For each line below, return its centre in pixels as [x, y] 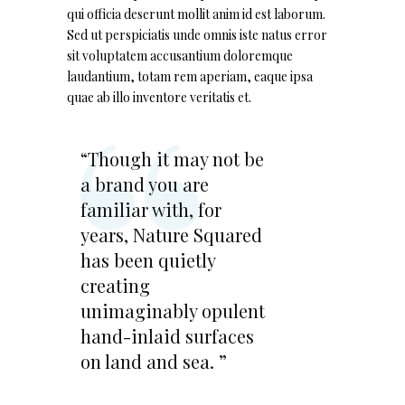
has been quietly [148, 259]
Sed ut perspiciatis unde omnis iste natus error [197, 34]
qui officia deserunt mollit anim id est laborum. [196, 14]
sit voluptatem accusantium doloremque [180, 55]
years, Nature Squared [171, 234]
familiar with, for [151, 209]
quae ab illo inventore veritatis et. [159, 97]
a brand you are [145, 184]
